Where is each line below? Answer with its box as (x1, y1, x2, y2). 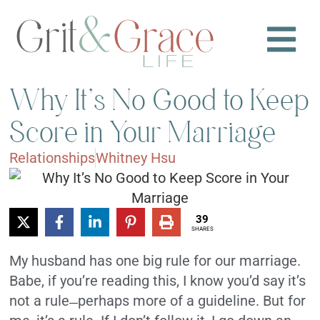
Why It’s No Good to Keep (9, 83, 311, 117)
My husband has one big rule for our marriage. (9, 252, 301, 270)
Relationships (9, 149, 96, 167)
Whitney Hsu (96, 149, 176, 167)
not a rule (9, 292, 70, 310)
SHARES (191, 225, 214, 232)
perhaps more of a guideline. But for (78, 292, 306, 310)
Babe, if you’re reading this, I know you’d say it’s (9, 272, 306, 290)
